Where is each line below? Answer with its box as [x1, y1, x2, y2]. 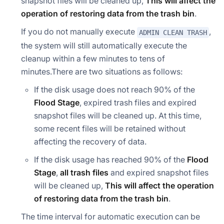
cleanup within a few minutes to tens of [21, 53, 165, 63]
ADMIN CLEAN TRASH [139, 28, 207, 36]
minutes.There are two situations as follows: [21, 66, 182, 76]
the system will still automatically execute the [21, 40, 187, 50]
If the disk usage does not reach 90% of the [34, 84, 195, 94]
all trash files [60, 167, 108, 177]
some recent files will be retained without [34, 123, 185, 133]
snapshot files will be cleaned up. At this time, [34, 110, 201, 120]
